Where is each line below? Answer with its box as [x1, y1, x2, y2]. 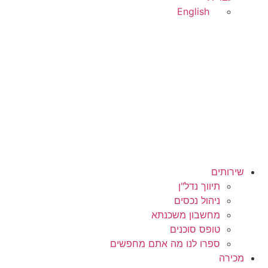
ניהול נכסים [174, 194, 220, 206]
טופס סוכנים [170, 223, 220, 235]
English [177, 5, 209, 17]
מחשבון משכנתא [151, 209, 220, 221]
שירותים [211, 166, 244, 178]
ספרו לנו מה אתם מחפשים [110, 237, 220, 249]
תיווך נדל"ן [178, 180, 220, 192]
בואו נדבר [208, 25, 245, 35]
